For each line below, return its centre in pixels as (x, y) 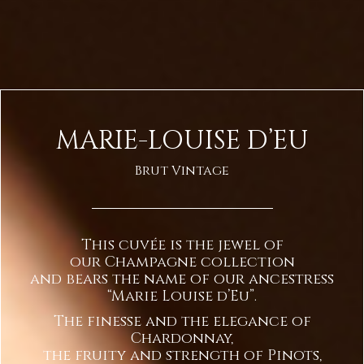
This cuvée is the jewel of (182, 245)
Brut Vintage (182, 170)
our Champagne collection (182, 262)
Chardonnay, (182, 338)
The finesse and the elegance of (182, 321)
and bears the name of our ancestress (182, 279)
